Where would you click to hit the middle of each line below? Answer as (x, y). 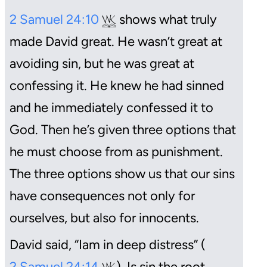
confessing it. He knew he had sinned (117, 86)
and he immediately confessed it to (111, 108)
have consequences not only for (102, 196)
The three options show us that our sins (122, 174)
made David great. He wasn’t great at (116, 42)
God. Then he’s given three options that (123, 130)
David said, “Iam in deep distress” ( (108, 245)
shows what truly (167, 20)
